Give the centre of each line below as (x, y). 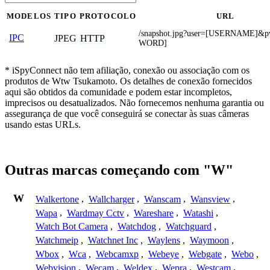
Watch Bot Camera (72, 227)
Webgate (205, 254)
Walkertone (57, 199)
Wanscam (162, 199)
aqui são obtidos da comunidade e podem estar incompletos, (118, 92)
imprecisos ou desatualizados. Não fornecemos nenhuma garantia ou (134, 102)
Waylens (164, 240)
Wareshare (154, 213)
